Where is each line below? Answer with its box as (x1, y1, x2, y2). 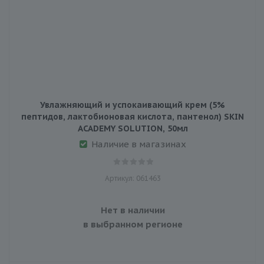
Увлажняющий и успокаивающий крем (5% (40, 99, 225, 110)
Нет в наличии (100, 204, 165, 216)
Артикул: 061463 (104, 173, 161, 183)
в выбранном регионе (82, 218, 183, 230)
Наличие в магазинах (91, 138, 186, 150)
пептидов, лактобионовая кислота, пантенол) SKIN (21, 111, 244, 122)
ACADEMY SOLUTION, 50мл (77, 123, 188, 134)
